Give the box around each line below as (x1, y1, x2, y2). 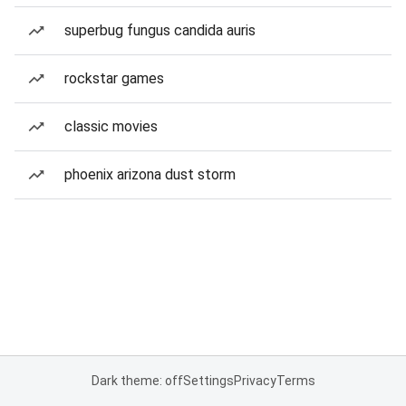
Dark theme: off (91, 373, 183, 388)
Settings (182, 373, 234, 388)
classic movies (64, 118, 158, 135)
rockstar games (64, 70, 164, 87)
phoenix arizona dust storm (64, 166, 236, 183)
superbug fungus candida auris (64, 22, 256, 39)
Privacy (233, 373, 276, 388)
